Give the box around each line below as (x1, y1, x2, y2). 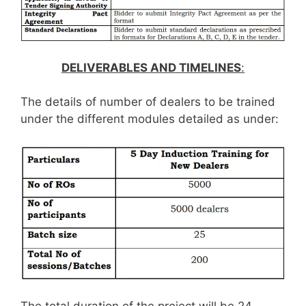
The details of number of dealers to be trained (20, 95, 275, 109)
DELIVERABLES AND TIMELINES (61, 60, 241, 74)
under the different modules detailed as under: (20, 112, 279, 126)
